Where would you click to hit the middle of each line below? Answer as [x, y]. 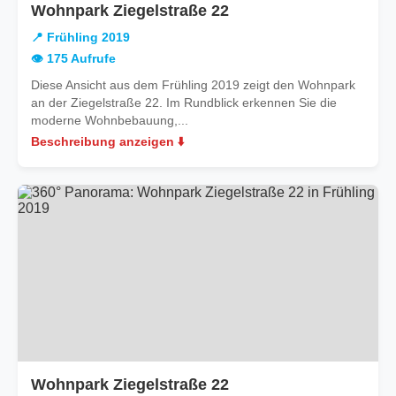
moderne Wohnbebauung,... [110, 120]
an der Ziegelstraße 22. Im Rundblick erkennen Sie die [184, 102]
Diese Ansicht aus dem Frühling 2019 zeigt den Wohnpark [193, 84]
